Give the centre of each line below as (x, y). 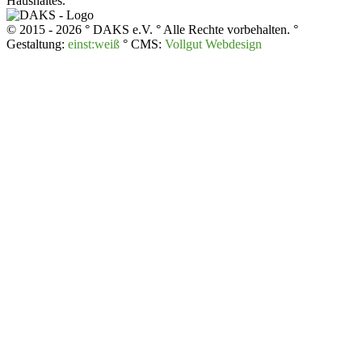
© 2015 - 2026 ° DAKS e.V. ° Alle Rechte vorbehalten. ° (152, 29)
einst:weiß (94, 44)
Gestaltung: (37, 44)
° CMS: (142, 44)
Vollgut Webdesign (213, 44)
